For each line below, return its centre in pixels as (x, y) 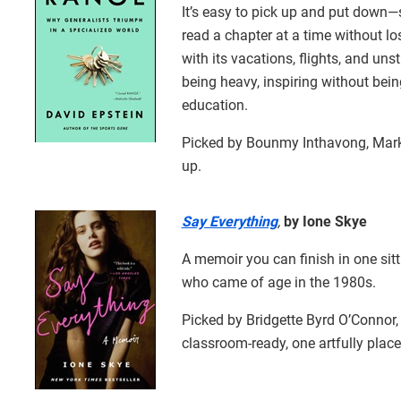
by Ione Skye (323, 221)
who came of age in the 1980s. (278, 282)
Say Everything (229, 221)
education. (214, 105)
